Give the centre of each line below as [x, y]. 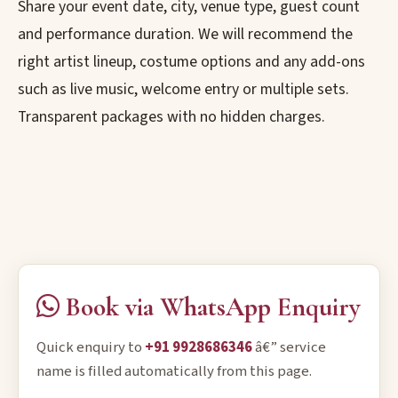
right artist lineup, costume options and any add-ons [191, 62]
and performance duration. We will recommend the [185, 34]
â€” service [289, 347]
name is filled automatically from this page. [174, 371]
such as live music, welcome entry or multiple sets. [183, 89]
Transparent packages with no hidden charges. [171, 117]
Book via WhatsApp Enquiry [210, 307]
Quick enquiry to [91, 347]
